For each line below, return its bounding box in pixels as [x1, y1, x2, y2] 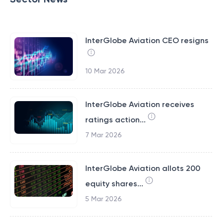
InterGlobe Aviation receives [85, 100, 194, 109]
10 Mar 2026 [85, 67, 125, 75]
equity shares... [85, 179, 143, 188]
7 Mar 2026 [85, 131, 122, 139]
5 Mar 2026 [85, 195, 122, 203]
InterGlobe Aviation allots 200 [85, 164, 200, 173]
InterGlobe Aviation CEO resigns [85, 36, 209, 45]
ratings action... [85, 115, 146, 124]
